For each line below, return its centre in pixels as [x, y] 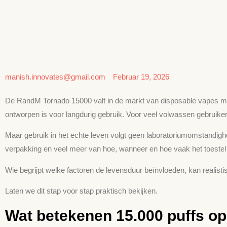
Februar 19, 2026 [141, 77]
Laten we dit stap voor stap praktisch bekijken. [81, 191]
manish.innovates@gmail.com [55, 77]
